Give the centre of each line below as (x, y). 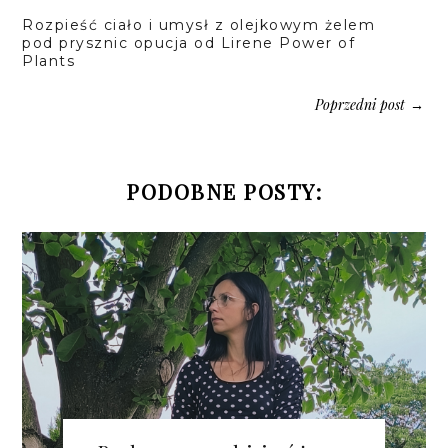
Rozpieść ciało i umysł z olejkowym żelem (199, 24)
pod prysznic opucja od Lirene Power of (189, 42)
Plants (49, 60)
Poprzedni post (359, 104)
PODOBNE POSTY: (224, 190)
